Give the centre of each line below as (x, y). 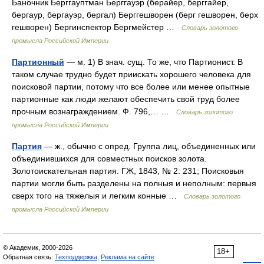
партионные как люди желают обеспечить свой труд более (126, 99)
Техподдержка (76, 257)
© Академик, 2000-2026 (38, 247)
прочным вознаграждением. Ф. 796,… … (94, 111)
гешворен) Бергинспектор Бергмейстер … (97, 27)
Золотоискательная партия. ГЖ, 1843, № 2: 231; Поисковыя (128, 171)
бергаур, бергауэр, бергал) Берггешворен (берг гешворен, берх (135, 15)
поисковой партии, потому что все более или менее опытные (131, 87)
